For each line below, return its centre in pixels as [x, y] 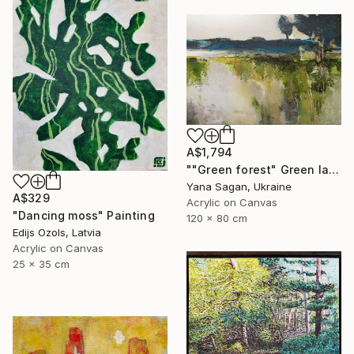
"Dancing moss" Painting [84, 215]
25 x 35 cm [41, 264]
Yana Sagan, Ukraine [239, 187]
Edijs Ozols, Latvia [57, 232]
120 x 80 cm [217, 218]
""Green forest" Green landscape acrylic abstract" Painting [333, 170]
